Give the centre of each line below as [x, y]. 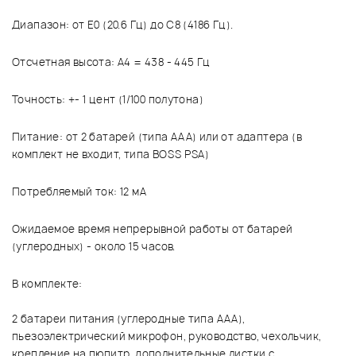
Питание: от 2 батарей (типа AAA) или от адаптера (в [157, 137]
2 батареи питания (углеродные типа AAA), [129, 319]
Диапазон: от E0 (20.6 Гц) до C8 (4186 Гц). [123, 25]
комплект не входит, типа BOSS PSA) [111, 155]
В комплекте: [47, 284]
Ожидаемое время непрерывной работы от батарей [153, 229]
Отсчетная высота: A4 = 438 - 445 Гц [111, 62]
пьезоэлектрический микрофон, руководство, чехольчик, [167, 337]
